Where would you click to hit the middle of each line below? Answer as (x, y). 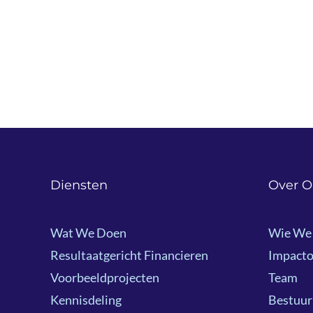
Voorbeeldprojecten (104, 277)
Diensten (79, 185)
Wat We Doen (88, 233)
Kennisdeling (86, 300)
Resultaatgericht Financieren (129, 255)
